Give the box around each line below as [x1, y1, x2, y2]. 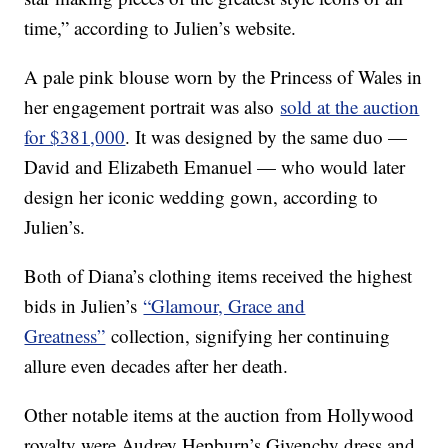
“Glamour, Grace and [143, 293, 306, 319]
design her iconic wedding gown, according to [24, 184, 379, 210]
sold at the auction [280, 94, 420, 120]
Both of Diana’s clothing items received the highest [24, 263, 413, 289]
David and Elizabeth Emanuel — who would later [24, 154, 406, 180]
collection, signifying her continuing [105, 323, 391, 349]
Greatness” [24, 323, 106, 349]
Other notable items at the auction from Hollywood [24, 402, 415, 428]
